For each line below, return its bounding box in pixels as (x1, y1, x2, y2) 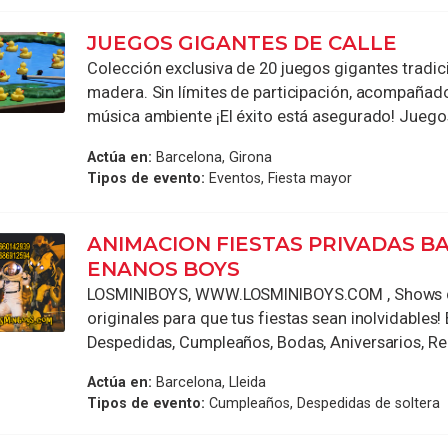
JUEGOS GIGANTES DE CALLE (87, 31, 398, 56)
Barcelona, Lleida (152, 374, 267, 391)
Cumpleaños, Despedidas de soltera (205, 395, 441, 412)
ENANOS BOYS (87, 256, 241, 281)
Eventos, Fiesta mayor (205, 169, 353, 186)
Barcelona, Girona (152, 148, 273, 165)
